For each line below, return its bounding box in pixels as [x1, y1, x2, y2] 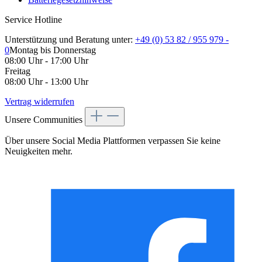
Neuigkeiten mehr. [5, 146, 73, 156]
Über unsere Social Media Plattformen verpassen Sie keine [5, 135, 220, 146]
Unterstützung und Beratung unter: [5, 34, 135, 44]
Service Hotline [5, 14, 62, 25]
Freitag [5, 65, 30, 76]
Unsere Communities [5, 114, 85, 125]
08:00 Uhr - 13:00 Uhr [5, 76, 88, 87]
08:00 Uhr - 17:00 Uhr [5, 55, 88, 65]
